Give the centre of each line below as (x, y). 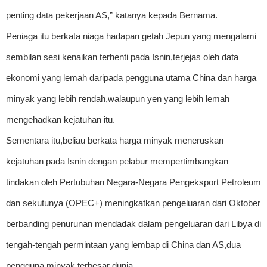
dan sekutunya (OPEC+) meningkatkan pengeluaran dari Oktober (133, 203)
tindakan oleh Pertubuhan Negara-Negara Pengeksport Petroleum (133, 182)
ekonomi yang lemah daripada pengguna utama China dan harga (131, 77)
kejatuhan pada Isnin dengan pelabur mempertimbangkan (117, 161)
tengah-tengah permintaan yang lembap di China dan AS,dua (123, 244)
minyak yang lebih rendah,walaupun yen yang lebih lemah (118, 98)
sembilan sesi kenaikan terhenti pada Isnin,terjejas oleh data (122, 57)
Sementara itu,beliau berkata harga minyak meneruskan (115, 140)
